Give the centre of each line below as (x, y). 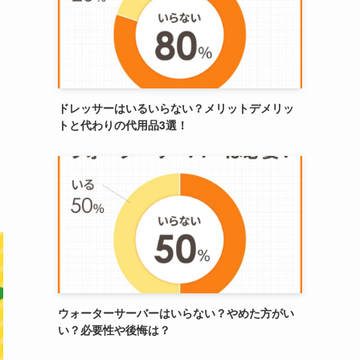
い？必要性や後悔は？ (114, 329)
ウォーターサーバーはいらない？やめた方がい (176, 313)
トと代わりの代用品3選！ (123, 125)
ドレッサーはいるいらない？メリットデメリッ (176, 108)
